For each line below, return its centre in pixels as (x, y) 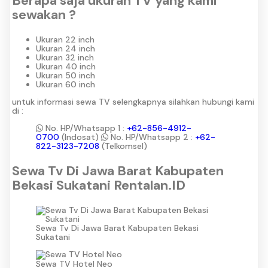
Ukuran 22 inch (65, 40)
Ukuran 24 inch (66, 49)
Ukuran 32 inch (65, 58)
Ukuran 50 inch (66, 76)
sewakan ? (44, 15)
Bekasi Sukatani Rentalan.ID (99, 185)
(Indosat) (80, 137)
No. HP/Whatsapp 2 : (152, 137)
